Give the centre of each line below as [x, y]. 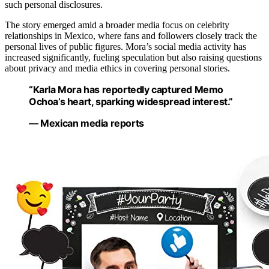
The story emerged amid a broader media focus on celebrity [117, 25]
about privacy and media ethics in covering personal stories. [117, 68]
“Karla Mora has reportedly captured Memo [126, 90]
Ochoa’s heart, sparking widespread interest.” [131, 102]
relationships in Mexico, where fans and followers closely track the [131, 36]
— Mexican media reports [86, 123]
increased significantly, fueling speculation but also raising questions [133, 58]
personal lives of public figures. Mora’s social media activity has [125, 47]
